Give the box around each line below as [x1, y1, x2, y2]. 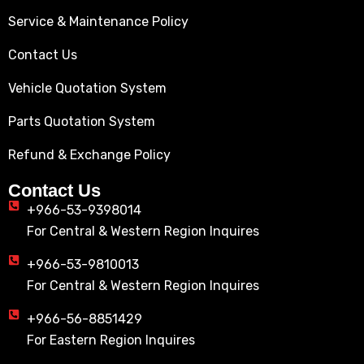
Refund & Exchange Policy [8, 147, 171, 163]
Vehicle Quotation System [8, 80, 167, 97]
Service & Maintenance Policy [8, 14, 188, 30]
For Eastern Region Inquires [26, 332, 195, 349]
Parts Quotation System [8, 114, 155, 130]
